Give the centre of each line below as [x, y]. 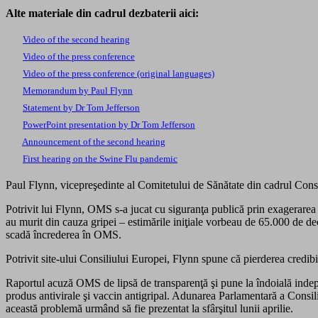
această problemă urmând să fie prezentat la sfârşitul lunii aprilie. [149, 308]
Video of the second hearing [76, 39]
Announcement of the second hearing [94, 141]
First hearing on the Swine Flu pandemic [100, 158]
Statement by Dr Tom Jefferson [81, 107]
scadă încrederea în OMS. [64, 234]
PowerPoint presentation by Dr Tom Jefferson [109, 124]
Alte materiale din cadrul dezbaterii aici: [102, 13]
